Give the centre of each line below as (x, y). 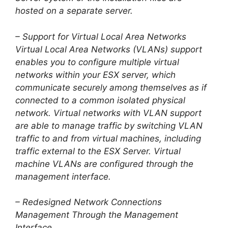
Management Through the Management (97, 215)
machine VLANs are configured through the (104, 164)
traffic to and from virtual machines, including (108, 138)
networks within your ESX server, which (95, 75)
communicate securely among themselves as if (111, 87)
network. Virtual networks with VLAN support (108, 113)
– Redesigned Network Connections (89, 202)
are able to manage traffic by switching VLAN (109, 125)
